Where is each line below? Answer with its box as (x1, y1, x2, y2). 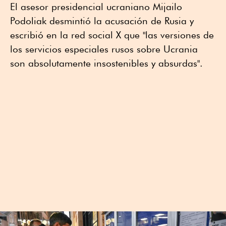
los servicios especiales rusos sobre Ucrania (10, 43, 198, 54)
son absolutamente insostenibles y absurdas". (10, 57, 203, 69)
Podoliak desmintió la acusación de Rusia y (10, 15, 194, 26)
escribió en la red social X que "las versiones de (10, 29, 214, 40)
